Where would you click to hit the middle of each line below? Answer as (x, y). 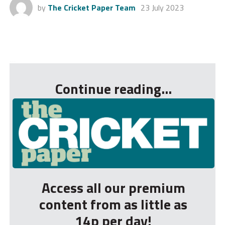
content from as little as (114, 204)
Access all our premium (113, 188)
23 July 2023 (162, 7)
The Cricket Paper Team (91, 7)
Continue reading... (113, 88)
